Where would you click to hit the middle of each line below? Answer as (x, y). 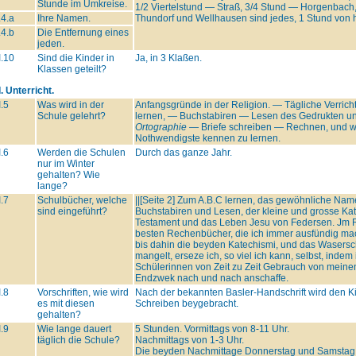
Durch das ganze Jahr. (183, 152)
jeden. (50, 43)
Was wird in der (70, 104)
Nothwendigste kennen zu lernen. (207, 138)
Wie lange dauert (74, 329)
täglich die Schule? (78, 340)
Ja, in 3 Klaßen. (168, 58)
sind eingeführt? (72, 211)
